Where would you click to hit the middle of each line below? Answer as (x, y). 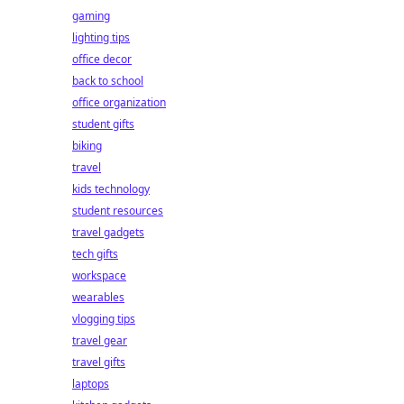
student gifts (103, 124)
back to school (108, 81)
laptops (91, 384)
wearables (98, 297)
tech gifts (95, 254)
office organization (119, 102)
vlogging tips (104, 319)
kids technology (111, 189)
